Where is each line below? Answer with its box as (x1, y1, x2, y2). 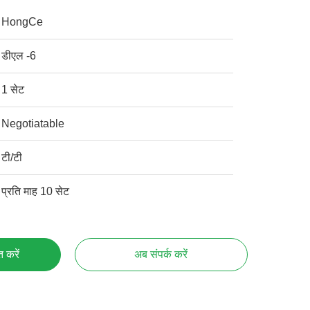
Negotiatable (1, 118, 65, 129)
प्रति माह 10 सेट (1, 185, 70, 197)
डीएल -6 (1, 50, 37, 62)
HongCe (1, 16, 44, 28)
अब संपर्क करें (134, 248, 188, 260)
